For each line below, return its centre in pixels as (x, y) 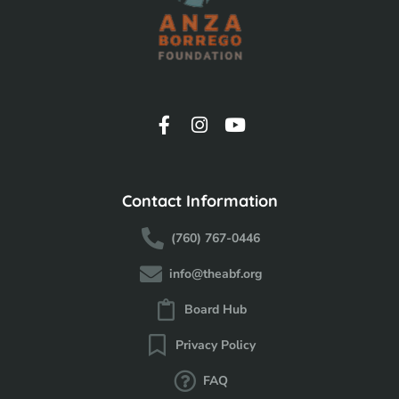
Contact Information (199, 200)
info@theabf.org (216, 273)
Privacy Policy (216, 345)
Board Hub (216, 309)
